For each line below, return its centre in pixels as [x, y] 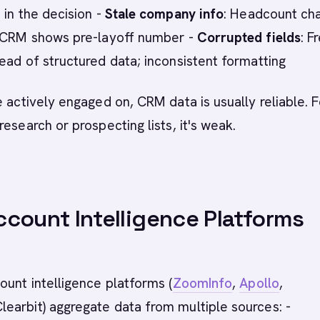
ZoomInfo [202, 283]
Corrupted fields [249, 37]
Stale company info [164, 14]
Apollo [259, 283]
